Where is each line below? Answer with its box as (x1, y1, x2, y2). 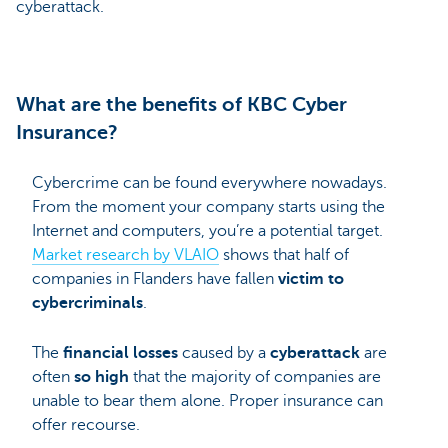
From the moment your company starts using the (32, 198, 385, 216)
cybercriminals (32, 294, 143, 312)
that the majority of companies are (129, 368, 381, 387)
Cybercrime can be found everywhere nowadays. (32, 174, 387, 192)
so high (74, 368, 129, 387)
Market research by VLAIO (32, 246, 219, 264)
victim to (278, 270, 344, 288)
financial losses (63, 344, 178, 363)
